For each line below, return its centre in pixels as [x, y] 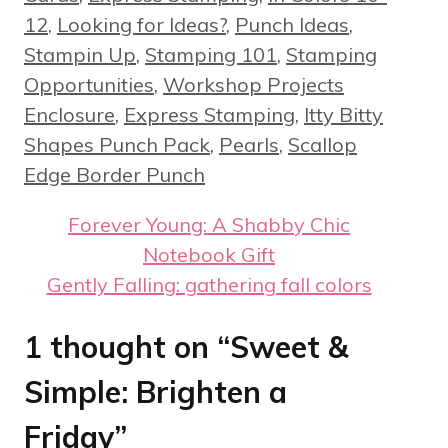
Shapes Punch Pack [117, 144]
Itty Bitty [343, 114]
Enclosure [69, 114]
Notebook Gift [209, 254]
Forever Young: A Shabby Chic [209, 224]
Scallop [322, 144]
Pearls [249, 144]
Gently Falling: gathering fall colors [209, 284]
